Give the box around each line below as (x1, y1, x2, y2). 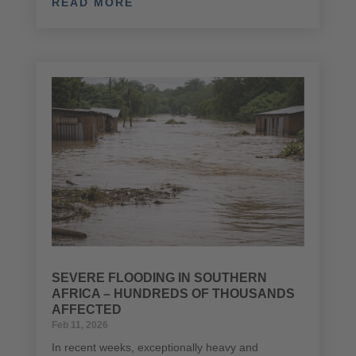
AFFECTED (51, 302, 122, 316)
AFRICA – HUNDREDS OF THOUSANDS (51, 286, 295, 300)
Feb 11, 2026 (51, 319, 108, 331)
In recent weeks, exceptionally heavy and (51, 340, 258, 354)
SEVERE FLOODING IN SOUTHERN (51, 270, 267, 284)
